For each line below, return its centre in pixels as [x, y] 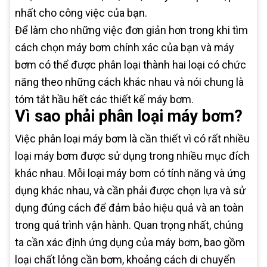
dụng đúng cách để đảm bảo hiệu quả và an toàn [129, 207]
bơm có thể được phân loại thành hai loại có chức [131, 64]
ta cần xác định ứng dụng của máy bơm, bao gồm [130, 242]
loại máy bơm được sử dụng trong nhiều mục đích [132, 156]
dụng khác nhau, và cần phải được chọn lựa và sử [130, 190]
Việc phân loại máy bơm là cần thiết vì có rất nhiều [132, 138]
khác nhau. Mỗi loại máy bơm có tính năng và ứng [130, 173]
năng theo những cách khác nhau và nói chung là [129, 82]
